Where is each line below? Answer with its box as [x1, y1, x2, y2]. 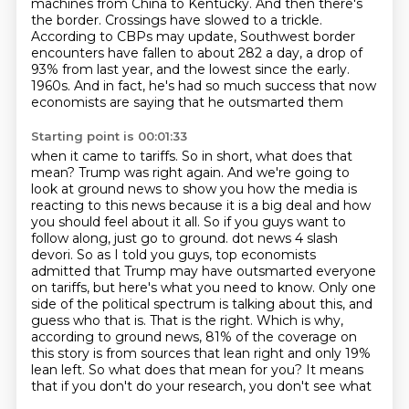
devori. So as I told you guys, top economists [30, 246, 316, 263]
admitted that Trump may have [30, 263, 236, 279]
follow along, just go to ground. [30, 230, 232, 246]
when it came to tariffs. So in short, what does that [30, 148, 352, 164]
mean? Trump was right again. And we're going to [30, 164, 350, 181]
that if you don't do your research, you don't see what [30, 378, 372, 394]
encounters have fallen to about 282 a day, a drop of [30, 45, 362, 61]
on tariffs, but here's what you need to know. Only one [30, 279, 376, 296]
